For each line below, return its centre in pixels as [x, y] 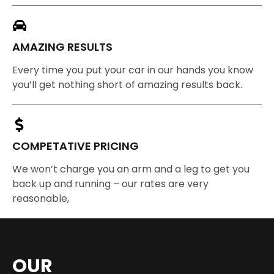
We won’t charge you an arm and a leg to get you [131, 169]
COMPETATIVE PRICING [76, 146]
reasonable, [41, 198]
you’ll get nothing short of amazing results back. [127, 85]
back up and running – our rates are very [110, 183]
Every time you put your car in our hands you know [133, 70]
